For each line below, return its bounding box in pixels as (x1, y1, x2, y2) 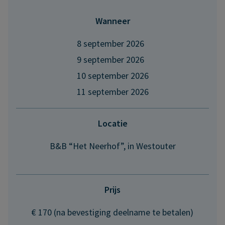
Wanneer (95, 15, 130, 27)
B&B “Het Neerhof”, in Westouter (49, 140, 176, 152)
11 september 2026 (76, 86, 149, 97)
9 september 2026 (76, 54, 144, 65)
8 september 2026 (76, 38, 144, 49)
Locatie (97, 118, 128, 129)
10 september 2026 (76, 70, 149, 81)
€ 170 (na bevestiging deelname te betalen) (32, 206, 193, 218)
